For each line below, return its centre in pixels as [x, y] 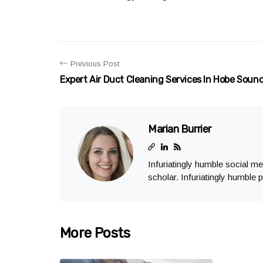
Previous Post [95, 64]
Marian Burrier [180, 129]
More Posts [95, 233]
